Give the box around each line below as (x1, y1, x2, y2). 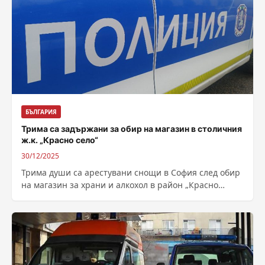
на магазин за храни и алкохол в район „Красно (21, 179, 218, 190)
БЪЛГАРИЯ (25, 107, 57, 116)
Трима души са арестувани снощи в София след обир (21, 166, 240, 178)
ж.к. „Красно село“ (21, 134, 98, 145)
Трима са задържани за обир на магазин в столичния (21, 123, 242, 134)
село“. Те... (21, 191, 63, 203)
